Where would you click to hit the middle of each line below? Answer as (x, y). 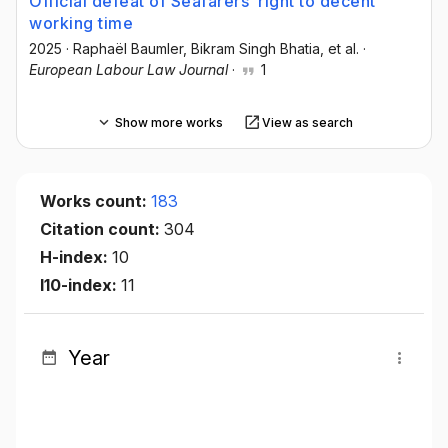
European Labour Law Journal (128, 70)
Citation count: (102, 229)
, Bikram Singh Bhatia (251, 49)
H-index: (76, 257)
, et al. (339, 49)
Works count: (95, 201)
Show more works (168, 122)
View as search (307, 122)
